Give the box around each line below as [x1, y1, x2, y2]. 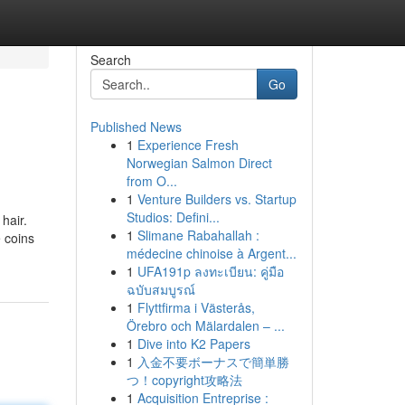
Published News [89, 118, 182, 136]
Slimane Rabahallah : [137, 226, 259, 244]
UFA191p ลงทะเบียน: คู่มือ [137, 262, 284, 280]
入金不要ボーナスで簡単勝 [137, 353, 289, 371]
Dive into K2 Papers [137, 334, 250, 353]
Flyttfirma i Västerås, [137, 298, 255, 316]
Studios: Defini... [126, 208, 220, 226]
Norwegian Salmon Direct [126, 154, 272, 172]
